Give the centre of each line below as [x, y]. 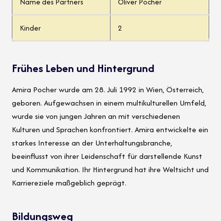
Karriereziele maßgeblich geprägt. [69, 183]
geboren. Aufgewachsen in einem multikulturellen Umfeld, [109, 103]
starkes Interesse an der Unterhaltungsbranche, [92, 143]
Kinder [30, 28]
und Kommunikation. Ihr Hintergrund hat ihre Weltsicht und [110, 170]
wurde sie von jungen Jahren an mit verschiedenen [96, 116]
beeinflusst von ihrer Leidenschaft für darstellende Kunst [107, 156]
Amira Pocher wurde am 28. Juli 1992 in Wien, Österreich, [108, 90]
